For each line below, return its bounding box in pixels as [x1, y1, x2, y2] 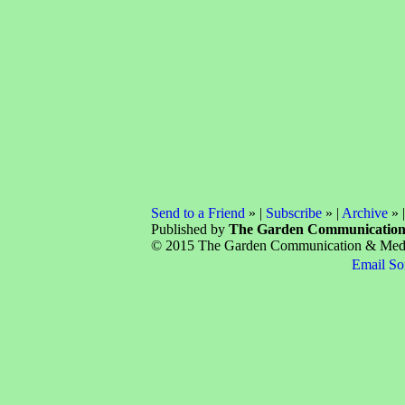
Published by [150, 221, 229, 237]
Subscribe [265, 205, 322, 221]
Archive [341, 205, 388, 221]
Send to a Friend [150, 205, 245, 221]
